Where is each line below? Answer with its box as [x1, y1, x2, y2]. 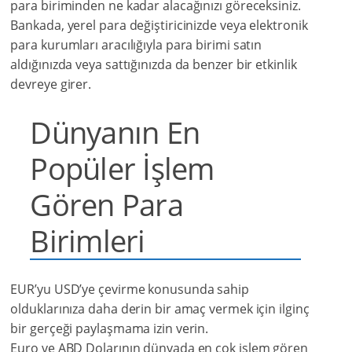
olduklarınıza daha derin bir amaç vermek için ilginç [10, 300, 310, 318]
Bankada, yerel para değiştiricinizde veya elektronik [10, 16, 308, 35]
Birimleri [30, 220, 145, 262]
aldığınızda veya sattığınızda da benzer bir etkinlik [10, 56, 297, 74]
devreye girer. [10, 75, 92, 93]
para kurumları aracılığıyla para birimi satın [10, 36, 262, 54]
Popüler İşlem [30, 148, 214, 189]
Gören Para [30, 184, 183, 225]
